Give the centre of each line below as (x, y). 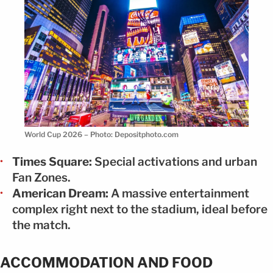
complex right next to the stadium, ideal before (140, 210)
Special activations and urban (175, 162)
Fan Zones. (41, 178)
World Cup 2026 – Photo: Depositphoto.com (101, 135)
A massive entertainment (179, 194)
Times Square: (52, 162)
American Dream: (60, 194)
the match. (41, 225)
